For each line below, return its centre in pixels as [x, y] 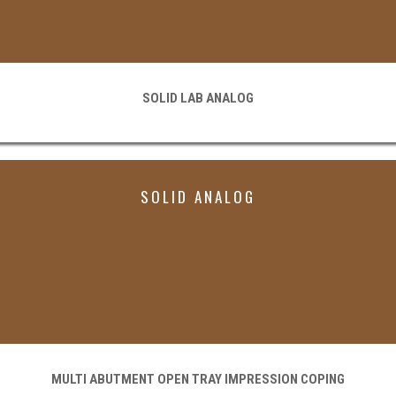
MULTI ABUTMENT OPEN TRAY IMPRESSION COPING [198, 380]
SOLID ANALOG [198, 197]
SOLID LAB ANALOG [198, 99]
